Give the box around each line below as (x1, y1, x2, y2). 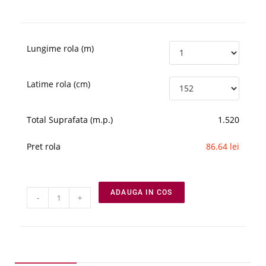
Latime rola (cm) (27, 78, 90, 90)
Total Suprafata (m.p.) (27, 113, 113, 125)
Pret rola (27, 140, 61, 152)
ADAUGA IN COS (110, 188, 173, 197)
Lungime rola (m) (27, 42, 94, 54)
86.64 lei (206, 140, 239, 152)
